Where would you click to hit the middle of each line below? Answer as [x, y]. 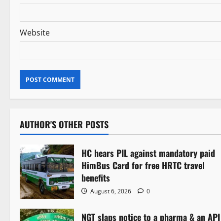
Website [35, 33]
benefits [96, 178]
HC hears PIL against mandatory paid [148, 153]
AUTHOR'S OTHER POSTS [64, 125]
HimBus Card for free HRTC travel [143, 166]
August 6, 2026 [111, 191]
